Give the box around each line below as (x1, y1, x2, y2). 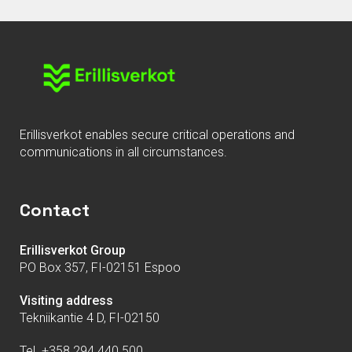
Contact (20, 199, 90, 222)
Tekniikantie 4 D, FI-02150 (20, 310, 159, 326)
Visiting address (20, 293, 113, 309)
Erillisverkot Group (20, 243, 126, 258)
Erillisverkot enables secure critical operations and (20, 127, 295, 143)
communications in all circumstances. (20, 145, 227, 160)
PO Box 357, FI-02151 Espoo (20, 260, 181, 276)
